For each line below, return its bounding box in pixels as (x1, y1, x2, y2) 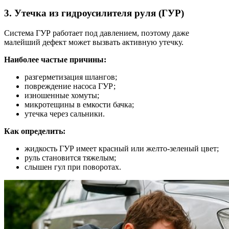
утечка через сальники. (25, 109, 105, 118)
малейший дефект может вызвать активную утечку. (4, 37, 184, 47)
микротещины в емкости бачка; (25, 100, 134, 109)
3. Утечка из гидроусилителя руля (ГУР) (4, 7, 184, 18)
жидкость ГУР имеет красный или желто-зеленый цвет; (25, 144, 219, 153)
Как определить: (4, 126, 65, 135)
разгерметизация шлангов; (25, 72, 117, 81)
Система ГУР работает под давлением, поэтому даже (4, 28, 189, 37)
